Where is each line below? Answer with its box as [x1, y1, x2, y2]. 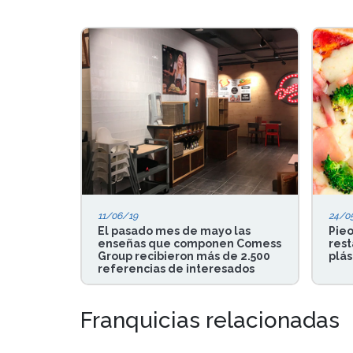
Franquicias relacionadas [80, 307, 340, 333]
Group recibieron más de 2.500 [98, 250, 270, 262]
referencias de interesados [98, 262, 255, 275]
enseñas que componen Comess [98, 237, 281, 250]
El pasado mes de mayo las [98, 225, 251, 237]
